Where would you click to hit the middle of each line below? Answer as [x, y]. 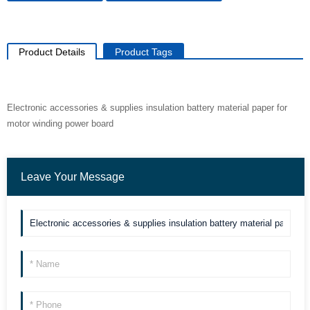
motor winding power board [60, 124]
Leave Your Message [73, 177]
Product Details [52, 52]
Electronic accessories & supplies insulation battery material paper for [147, 108]
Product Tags [144, 52]
